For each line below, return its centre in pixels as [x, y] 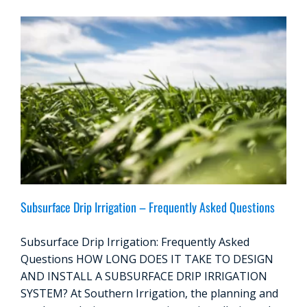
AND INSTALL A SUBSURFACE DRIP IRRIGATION [144, 276]
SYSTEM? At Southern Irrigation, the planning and [149, 293]
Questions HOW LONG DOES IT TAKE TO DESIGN [147, 259]
